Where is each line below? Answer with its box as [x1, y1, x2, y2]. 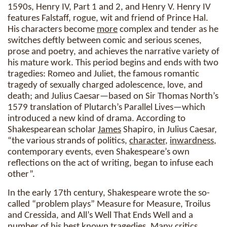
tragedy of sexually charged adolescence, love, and [8, 81, 203, 90]
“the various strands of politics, [8, 136, 129, 146]
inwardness [170, 136, 214, 146]
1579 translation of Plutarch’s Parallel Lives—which [8, 103, 205, 112]
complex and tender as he [118, 25, 218, 34]
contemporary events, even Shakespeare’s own [8, 147, 190, 157]
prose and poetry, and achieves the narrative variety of [8, 47, 219, 57]
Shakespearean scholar [8, 125, 98, 135]
